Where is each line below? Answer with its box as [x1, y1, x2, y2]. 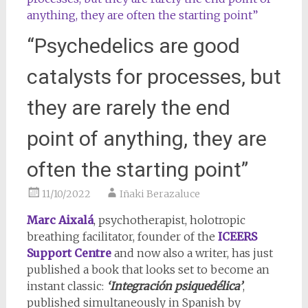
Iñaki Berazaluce [119, 188, 200, 201]
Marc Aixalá [26, 213, 93, 228]
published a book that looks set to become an [26, 263, 269, 277]
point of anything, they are [26, 126, 267, 151]
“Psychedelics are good [26, 34, 240, 58]
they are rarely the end [26, 96, 230, 120]
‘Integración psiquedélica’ [106, 279, 243, 294]
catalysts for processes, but [26, 65, 281, 89]
